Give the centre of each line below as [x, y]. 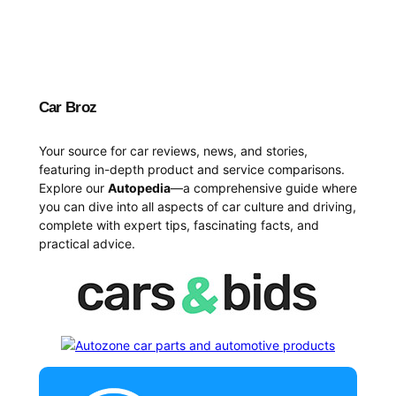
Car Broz [68, 108]
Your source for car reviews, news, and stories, [173, 151]
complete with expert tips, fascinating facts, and [179, 225]
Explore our [73, 188]
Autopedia [139, 188]
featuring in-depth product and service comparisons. [191, 170]
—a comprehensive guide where [263, 188]
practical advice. [87, 244]
